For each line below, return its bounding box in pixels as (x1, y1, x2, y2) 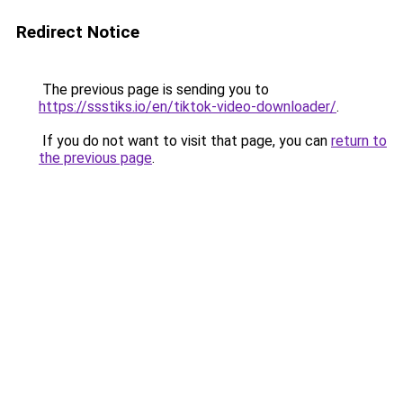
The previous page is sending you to (39, 81, 269, 98)
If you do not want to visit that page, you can (39, 132, 331, 149)
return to (331, 132, 387, 149)
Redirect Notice (16, 22, 139, 42)
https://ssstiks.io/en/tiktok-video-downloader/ (39, 98, 336, 115)
